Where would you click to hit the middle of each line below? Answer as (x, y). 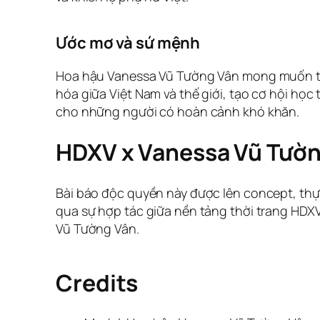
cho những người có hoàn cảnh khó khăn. (178, 111)
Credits (97, 282)
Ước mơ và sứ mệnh (128, 42)
